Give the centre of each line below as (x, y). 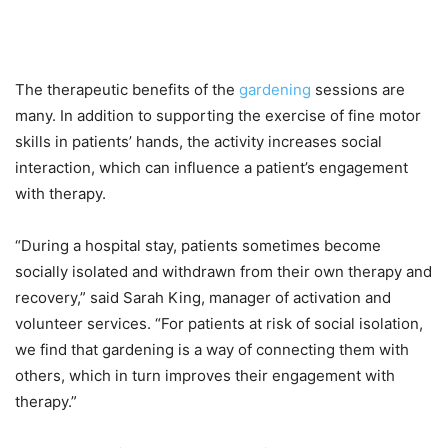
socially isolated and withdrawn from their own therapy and (223, 272)
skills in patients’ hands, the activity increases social (198, 142)
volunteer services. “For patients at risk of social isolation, (219, 324)
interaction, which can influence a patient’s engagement (211, 168)
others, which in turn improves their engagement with (205, 376)
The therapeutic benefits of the (127, 90)
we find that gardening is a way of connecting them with (212, 350)
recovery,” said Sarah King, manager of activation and (203, 298)
